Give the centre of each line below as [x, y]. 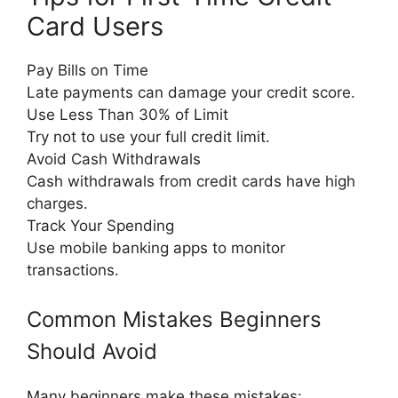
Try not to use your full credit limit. [148, 136]
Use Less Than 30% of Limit [127, 114]
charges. [57, 203]
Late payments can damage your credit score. [191, 92]
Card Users [95, 26]
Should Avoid [92, 352]
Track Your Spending [100, 225]
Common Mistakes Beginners [174, 320]
